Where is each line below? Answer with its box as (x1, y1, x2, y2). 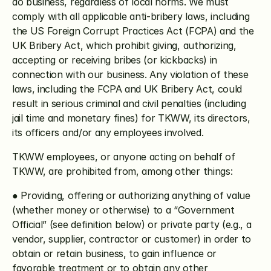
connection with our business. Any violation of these (12, 68, 249, 80)
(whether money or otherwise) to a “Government (12, 204, 235, 216)
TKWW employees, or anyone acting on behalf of (12, 151, 235, 163)
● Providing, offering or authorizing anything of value (12, 189, 250, 201)
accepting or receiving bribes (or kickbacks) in (12, 54, 217, 66)
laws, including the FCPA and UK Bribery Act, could (12, 83, 242, 95)
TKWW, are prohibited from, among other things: (12, 165, 233, 177)
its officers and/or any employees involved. (12, 126, 204, 139)
